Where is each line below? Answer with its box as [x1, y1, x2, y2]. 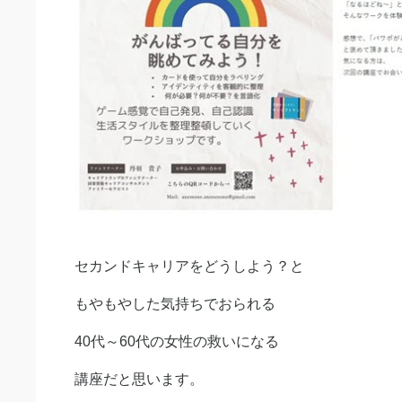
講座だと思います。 [74, 371, 204, 387]
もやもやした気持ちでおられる [74, 295, 275, 311]
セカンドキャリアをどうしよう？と [74, 258, 304, 274]
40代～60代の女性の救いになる [74, 333, 279, 349]
